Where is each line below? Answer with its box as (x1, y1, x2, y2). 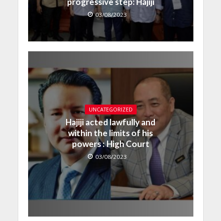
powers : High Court (72, 138, 149, 149)
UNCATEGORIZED (88, 106, 133, 113)
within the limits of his (68, 127, 153, 138)
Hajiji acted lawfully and (66, 116, 155, 127)
